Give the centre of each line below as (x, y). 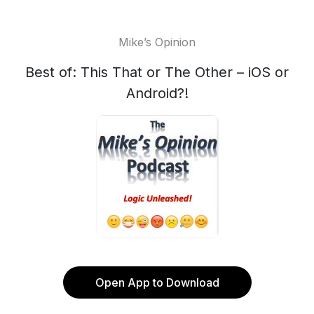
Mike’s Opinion (157, 42)
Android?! (157, 93)
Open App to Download (157, 282)
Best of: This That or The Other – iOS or (157, 72)
